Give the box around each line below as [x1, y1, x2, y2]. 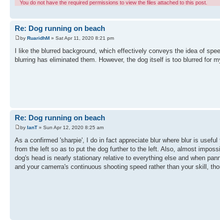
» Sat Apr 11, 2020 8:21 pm [50, 35, 114, 41]
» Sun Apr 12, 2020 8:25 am [37, 124, 104, 130]
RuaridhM [27, 35, 50, 41]
